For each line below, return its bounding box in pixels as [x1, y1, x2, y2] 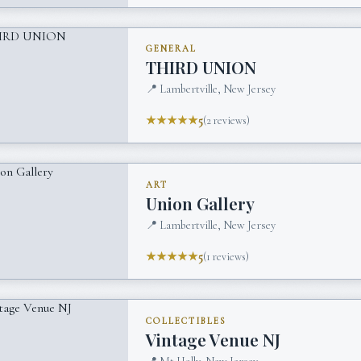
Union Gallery [146, 192, 255, 215]
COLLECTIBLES [146, 315, 226, 326]
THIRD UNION [146, 56, 257, 79]
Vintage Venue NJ [146, 328, 281, 351]
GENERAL [146, 43, 197, 54]
